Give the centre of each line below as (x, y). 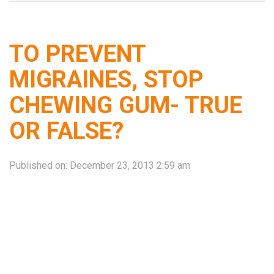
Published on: (39, 165)
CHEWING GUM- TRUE (126, 105)
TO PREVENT (77, 53)
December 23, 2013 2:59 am (130, 165)
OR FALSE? (66, 130)
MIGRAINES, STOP (106, 79)
